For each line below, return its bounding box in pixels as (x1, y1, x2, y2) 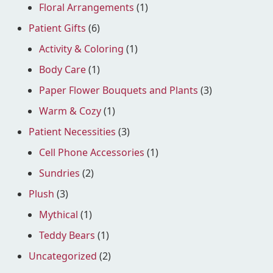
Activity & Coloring (39, 41, 124, 55)
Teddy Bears (39, 228, 95, 242)
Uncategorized (29, 249, 97, 263)
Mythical (39, 207, 78, 221)
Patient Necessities (29, 124, 116, 138)
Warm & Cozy (39, 104, 101, 118)
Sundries (39, 166, 80, 180)
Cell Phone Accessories (39, 145, 144, 159)
